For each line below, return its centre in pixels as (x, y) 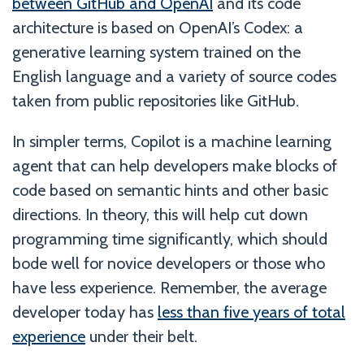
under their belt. (141, 336)
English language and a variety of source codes (174, 76)
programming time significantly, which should (170, 238)
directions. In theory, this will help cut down (160, 214)
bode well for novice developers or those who (169, 263)
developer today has (85, 312)
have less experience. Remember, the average (169, 287)
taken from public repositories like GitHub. (156, 100)
